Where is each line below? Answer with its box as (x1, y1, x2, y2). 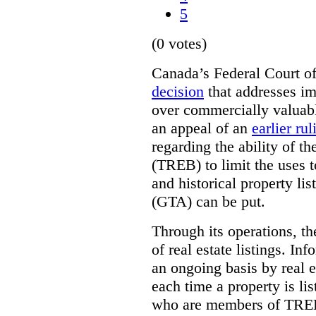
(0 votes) (152, 34, 207, 52)
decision (152, 82, 204, 100)
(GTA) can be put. (152, 192, 265, 210)
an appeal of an (152, 119, 252, 137)
